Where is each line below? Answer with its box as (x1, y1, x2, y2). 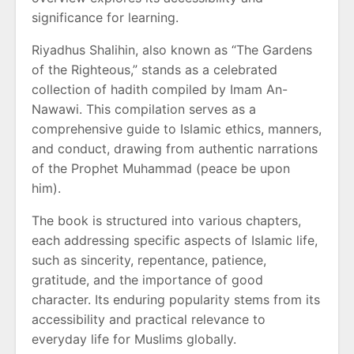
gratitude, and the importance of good (32, 272, 263, 288)
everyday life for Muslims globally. (32, 331, 236, 347)
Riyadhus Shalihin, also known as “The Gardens (32, 42, 312, 58)
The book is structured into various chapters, (32, 213, 301, 228)
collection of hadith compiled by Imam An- (32, 81, 288, 97)
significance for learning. (32, 9, 179, 25)
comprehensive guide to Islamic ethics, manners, (32, 121, 322, 137)
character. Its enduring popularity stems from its (32, 292, 320, 307)
